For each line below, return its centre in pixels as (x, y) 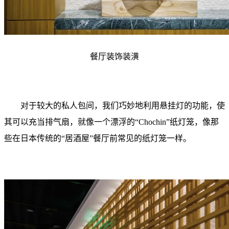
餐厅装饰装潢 (114, 56)
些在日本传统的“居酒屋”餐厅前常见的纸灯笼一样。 (98, 138)
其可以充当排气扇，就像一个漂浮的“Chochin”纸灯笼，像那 (111, 122)
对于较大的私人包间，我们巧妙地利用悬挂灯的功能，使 (114, 106)
